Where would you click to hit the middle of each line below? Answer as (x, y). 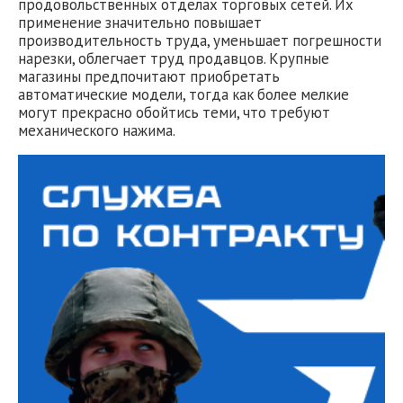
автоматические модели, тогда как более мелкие (184, 94)
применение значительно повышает (140, 22)
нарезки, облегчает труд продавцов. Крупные (174, 58)
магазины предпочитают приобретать (149, 76)
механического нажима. (97, 130)
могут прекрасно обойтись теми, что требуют (174, 112)
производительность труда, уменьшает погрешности (200, 40)
